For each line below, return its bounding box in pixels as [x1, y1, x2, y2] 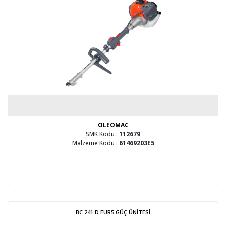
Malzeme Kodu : [72, 139, 119, 147]
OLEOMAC [97, 121, 129, 129]
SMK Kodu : [86, 130, 119, 138]
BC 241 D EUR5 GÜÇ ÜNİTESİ [76, 208, 150, 216]
